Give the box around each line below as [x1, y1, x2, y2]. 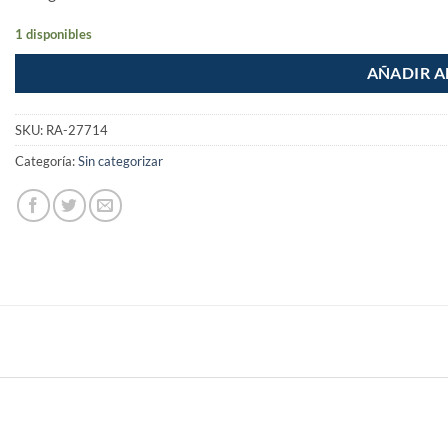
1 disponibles [15, 25, 92, 42]
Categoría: [15, 153, 78, 170]
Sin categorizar [78, 153, 163, 170]
